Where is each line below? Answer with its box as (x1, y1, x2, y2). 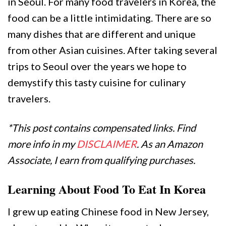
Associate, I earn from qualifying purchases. (8, 154, 195, 166)
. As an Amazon (137, 138, 203, 150)
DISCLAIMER (77, 138, 137, 150)
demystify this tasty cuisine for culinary (8, 76, 186, 88)
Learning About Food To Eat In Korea (8, 180, 206, 198)
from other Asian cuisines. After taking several (8, 44, 217, 56)
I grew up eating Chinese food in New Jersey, (8, 205, 209, 217)
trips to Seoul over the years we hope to (8, 60, 187, 72)
